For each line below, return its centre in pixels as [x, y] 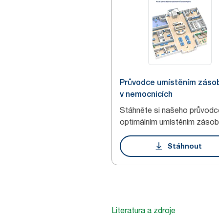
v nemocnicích [146, 94]
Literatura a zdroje [143, 210]
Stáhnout [185, 146]
